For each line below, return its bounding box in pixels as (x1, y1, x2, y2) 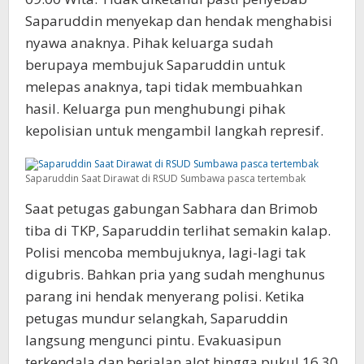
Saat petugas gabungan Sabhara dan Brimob (25, 198, 318, 218)
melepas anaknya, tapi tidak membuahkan (25, 77, 302, 97)
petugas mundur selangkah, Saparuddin (25, 308, 288, 327)
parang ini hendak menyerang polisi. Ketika (25, 286, 305, 305)
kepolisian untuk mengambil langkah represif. (25, 121, 323, 141)
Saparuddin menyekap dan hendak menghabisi (25, 11, 332, 31)
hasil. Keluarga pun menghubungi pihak (25, 99, 285, 119)
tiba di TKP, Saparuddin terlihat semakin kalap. (25, 220, 331, 240)
